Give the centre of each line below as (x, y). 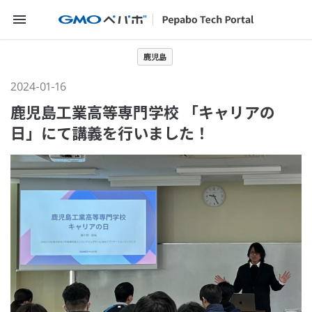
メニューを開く (44, 15)
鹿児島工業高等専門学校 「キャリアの (143, 112)
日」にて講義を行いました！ (110, 133)
